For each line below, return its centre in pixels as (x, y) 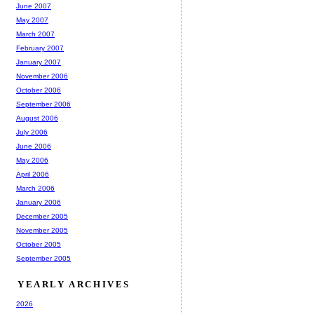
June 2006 (34, 146)
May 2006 (32, 161)
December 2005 (42, 217)
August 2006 (37, 118)
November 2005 (42, 231)
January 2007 (39, 62)
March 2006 (35, 189)
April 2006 (33, 175)
